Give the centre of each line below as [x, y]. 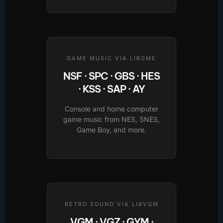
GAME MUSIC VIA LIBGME [111, 58]
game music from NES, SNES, [111, 119]
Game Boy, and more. [111, 130]
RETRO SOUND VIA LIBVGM [111, 204]
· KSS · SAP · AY [111, 89]
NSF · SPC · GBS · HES [111, 76]
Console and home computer [111, 109]
